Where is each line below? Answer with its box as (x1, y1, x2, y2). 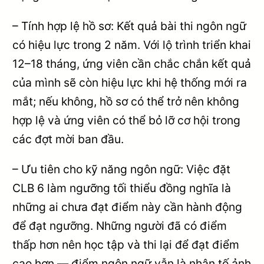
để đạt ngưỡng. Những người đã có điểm (12, 218, 227, 233)
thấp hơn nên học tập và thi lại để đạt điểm (12, 237, 240, 252)
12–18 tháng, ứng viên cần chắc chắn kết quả (12, 56, 252, 71)
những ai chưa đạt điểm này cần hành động (12, 199, 243, 214)
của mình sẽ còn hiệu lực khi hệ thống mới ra (12, 75, 247, 90)
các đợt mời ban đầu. (12, 131, 124, 146)
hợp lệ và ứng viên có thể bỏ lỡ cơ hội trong (12, 113, 241, 127)
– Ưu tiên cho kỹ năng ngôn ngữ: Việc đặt (12, 161, 231, 176)
